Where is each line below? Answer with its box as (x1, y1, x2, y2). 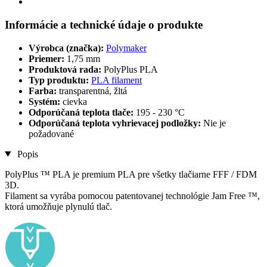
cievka (63, 96, 87, 107)
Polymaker (106, 42, 147, 53)
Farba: (29, 85, 59, 96)
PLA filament (91, 74, 142, 85)
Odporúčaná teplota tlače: (29, 107, 136, 117)
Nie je (203, 117, 226, 128)
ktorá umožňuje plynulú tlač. (5, 201, 112, 212)
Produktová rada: (29, 64, 104, 74)
